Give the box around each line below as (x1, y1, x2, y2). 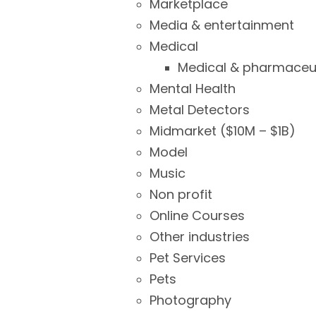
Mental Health (150, 80, 236, 97)
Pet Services (150, 249, 226, 267)
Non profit (150, 186, 212, 203)
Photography (150, 291, 231, 309)
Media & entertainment (150, 16, 294, 34)
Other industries (150, 228, 250, 245)
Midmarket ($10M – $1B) (150, 122, 296, 140)
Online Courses (150, 207, 245, 224)
